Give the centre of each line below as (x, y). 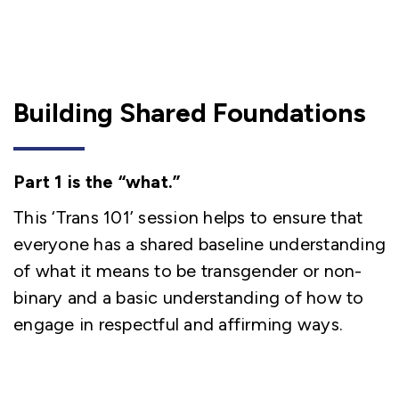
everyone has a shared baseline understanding (199, 244)
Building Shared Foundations (190, 113)
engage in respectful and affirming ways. (178, 324)
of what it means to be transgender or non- (188, 271)
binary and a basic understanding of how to (189, 297)
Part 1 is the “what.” (97, 182)
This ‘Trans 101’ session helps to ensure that (188, 217)
